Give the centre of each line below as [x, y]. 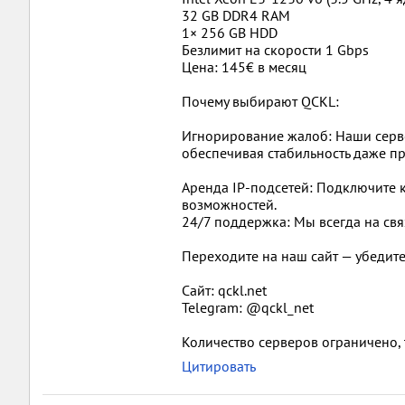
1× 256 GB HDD [230, 33]
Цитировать [219, 366]
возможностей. [229, 204]
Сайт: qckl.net [224, 290]
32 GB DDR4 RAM [236, 15]
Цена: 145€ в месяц [244, 67]
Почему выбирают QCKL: [260, 101]
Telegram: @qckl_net [248, 307]
